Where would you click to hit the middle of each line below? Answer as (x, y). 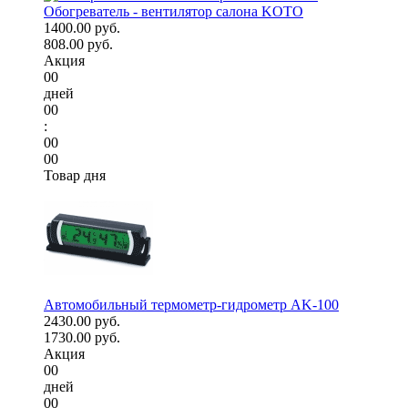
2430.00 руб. (82, 321)
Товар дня (75, 176)
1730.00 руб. (82, 338)
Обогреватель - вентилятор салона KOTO (173, 12)
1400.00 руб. (82, 28)
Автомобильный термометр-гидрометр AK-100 (191, 305)
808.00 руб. (78, 45)
